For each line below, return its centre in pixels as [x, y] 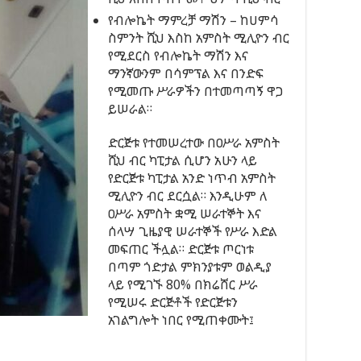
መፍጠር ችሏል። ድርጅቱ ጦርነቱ [181, 249]
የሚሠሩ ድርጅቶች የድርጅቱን [173, 302]
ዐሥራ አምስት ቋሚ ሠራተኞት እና [185, 214]
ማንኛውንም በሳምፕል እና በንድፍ [186, 73]
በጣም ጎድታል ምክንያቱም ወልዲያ [190, 267]
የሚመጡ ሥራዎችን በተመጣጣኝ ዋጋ [196, 91]
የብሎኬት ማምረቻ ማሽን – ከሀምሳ [193, 20]
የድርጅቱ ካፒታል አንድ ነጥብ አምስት [192, 178]
